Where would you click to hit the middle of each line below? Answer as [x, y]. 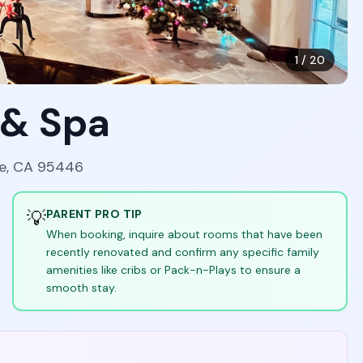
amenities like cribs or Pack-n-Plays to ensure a [173, 270]
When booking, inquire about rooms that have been [184, 234]
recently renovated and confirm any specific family [182, 252]
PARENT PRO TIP [94, 214]
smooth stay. [81, 288]
